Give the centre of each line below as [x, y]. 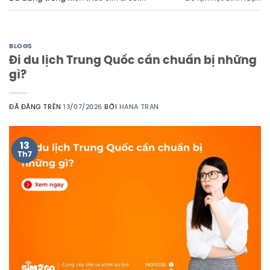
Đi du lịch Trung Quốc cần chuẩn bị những [133, 61]
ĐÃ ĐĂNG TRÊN [36, 107]
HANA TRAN [139, 107]
